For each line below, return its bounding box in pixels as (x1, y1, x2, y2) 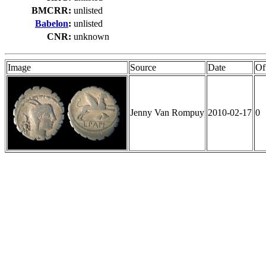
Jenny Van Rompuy (130, 107, 204, 118)
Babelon (35, 18, 68, 29)
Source (130, 62, 156, 73)
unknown (74, 31, 109, 42)
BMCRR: (31, 5, 71, 16)
